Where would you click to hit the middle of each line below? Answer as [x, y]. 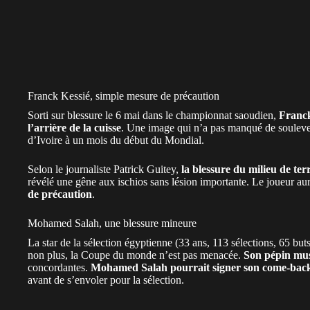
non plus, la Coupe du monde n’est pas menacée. [136, 255]
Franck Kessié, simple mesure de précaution [124, 95]
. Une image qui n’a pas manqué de [200, 127]
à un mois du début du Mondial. [135, 140]
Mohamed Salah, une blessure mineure [112, 223]
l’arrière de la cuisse [74, 127]
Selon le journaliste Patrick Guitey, [104, 169]
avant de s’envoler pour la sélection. [106, 280]
